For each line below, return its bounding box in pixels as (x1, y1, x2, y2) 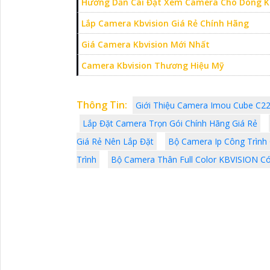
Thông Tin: (77, 98, 127, 111)
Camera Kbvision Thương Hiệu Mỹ (81, 59, 224, 71)
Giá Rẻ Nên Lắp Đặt (77, 135, 154, 147)
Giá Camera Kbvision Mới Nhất (81, 38, 210, 50)
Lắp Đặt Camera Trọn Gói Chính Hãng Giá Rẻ (83, 117, 257, 129)
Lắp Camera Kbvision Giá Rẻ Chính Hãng (81, 17, 249, 29)
